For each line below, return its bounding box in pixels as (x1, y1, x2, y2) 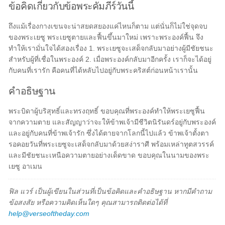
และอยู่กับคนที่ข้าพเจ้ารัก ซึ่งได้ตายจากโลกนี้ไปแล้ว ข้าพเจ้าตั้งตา (9, 129, 209, 137)
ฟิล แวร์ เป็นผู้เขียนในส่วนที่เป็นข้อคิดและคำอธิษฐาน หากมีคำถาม (9, 187, 212, 195)
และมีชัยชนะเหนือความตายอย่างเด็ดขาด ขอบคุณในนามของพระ (9, 151, 210, 159)
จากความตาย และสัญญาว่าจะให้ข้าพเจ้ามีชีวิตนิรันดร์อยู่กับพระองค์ (9, 118, 216, 126)
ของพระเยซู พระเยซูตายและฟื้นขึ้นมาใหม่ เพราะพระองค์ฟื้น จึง (9, 33, 204, 41)
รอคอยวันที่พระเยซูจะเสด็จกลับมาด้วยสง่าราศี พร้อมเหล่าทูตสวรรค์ (9, 140, 214, 148)
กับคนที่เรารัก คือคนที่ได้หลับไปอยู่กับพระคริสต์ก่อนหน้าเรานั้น (9, 66, 198, 74)
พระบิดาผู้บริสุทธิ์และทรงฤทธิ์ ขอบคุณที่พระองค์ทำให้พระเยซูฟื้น (9, 107, 205, 115)
